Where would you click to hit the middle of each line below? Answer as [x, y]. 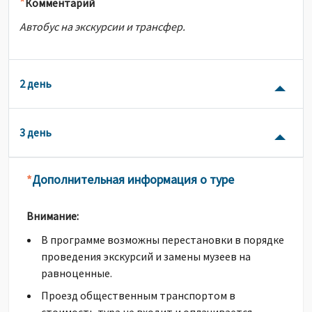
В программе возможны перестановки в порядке [163, 240]
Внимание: [53, 216]
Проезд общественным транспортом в [138, 295]
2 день [39, 84]
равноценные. [77, 273]
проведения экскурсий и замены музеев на [146, 256]
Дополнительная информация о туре [133, 179]
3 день [39, 132]
